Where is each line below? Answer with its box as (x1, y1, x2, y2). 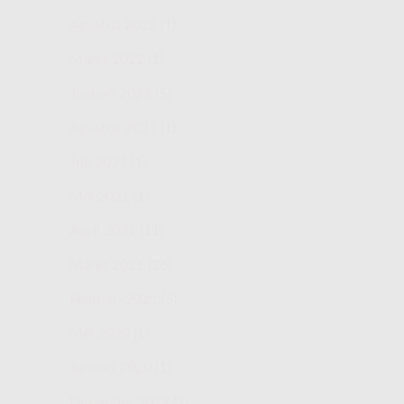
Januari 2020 (69, 360, 151, 375)
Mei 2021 (69, 188, 130, 204)
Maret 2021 (69, 257, 144, 272)
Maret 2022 (69, 51, 144, 67)
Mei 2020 (69, 326, 130, 341)
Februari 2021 (69, 291, 158, 307)
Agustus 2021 (69, 120, 157, 135)
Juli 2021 (69, 154, 127, 170)
